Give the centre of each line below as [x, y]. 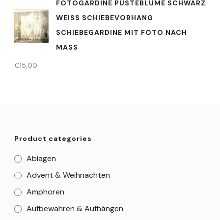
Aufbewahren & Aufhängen [75, 208]
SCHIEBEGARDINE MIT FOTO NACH [122, 32]
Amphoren [45, 192]
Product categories [53, 138]
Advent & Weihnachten [68, 175]
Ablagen [41, 158]
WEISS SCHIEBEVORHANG [105, 17]
